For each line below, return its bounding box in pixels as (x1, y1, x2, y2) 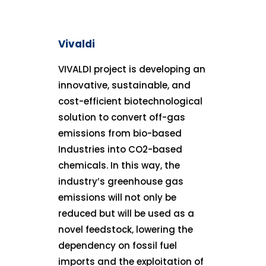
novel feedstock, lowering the (58, 223, 194, 236)
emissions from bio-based (58, 126, 182, 140)
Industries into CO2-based (58, 142, 183, 156)
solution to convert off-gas (58, 110, 186, 123)
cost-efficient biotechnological (58, 94, 203, 107)
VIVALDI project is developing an (58, 62, 206, 75)
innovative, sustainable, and (58, 78, 191, 91)
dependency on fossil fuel (58, 239, 178, 252)
